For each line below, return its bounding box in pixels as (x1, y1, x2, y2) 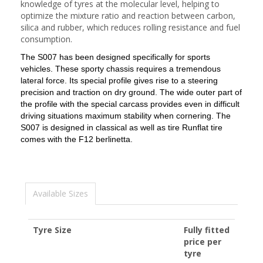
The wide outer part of (160, 87, 242, 97)
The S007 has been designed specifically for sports (21, 52, 210, 62)
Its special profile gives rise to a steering (69, 76, 218, 85)
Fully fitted (184, 224, 230, 235)
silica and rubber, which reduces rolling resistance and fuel (21, 22, 240, 33)
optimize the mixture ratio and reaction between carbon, (21, 10, 235, 21)
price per (184, 236, 221, 247)
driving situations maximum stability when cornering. (21, 111, 216, 120)
